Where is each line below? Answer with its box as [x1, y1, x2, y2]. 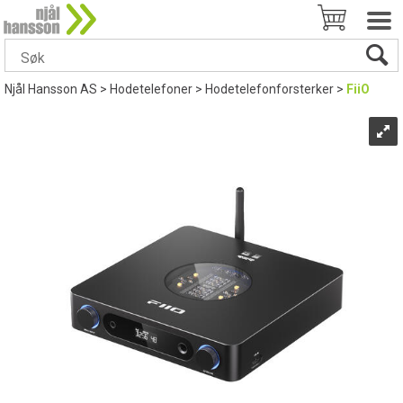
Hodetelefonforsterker [205, 82, 334, 96]
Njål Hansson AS [4, 82, 97, 96]
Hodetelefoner [110, 82, 193, 96]
